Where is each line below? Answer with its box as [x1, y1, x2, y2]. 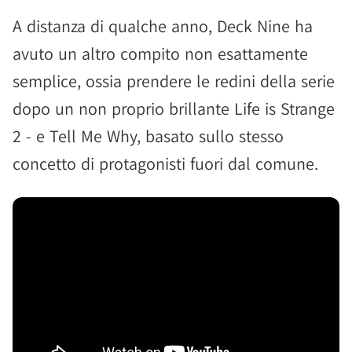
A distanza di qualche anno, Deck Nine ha [13, 15, 313, 37]
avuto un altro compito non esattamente [13, 42, 308, 64]
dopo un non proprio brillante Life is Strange [13, 97, 335, 119]
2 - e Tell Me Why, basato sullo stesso [13, 125, 284, 147]
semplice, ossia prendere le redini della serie [13, 70, 335, 92]
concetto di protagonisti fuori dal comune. [13, 152, 318, 174]
